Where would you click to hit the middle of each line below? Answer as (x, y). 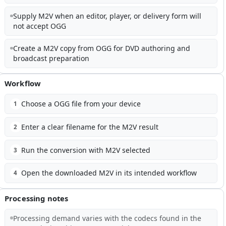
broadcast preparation (51, 59)
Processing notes (37, 198)
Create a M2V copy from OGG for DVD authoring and (101, 48)
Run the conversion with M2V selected (86, 150)
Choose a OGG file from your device (81, 104)
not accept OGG (39, 26)
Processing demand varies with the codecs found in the (107, 218)
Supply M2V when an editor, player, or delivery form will (107, 16)
